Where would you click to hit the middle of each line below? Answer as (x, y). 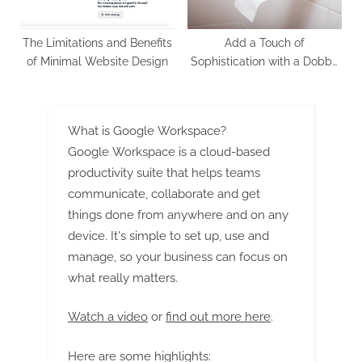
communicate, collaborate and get (164, 194)
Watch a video (108, 317)
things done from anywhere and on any (178, 215)
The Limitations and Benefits (97, 43)
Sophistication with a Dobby (265, 62)
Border (265, 80)
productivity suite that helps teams (164, 173)
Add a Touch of (265, 43)
